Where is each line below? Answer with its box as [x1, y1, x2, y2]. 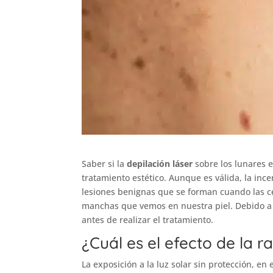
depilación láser [124, 158, 193, 170]
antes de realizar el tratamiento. [82, 214, 216, 226]
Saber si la [82, 158, 125, 170]
